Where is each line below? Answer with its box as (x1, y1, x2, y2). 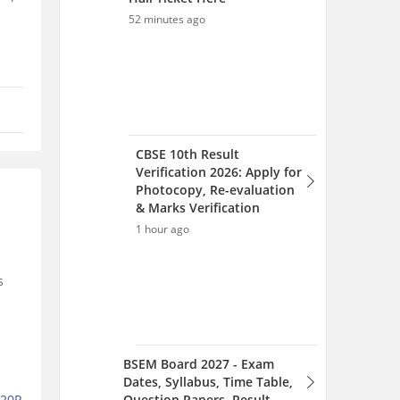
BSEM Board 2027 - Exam (123, 355, 274, 372)
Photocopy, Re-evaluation (136, 181, 295, 198)
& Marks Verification (136, 199, 260, 216)
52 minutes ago (129, 12, 205, 27)
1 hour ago (136, 221, 189, 237)
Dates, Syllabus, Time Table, (123, 373, 293, 390)
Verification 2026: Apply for (136, 163, 302, 180)
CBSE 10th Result (136, 146, 239, 162)
